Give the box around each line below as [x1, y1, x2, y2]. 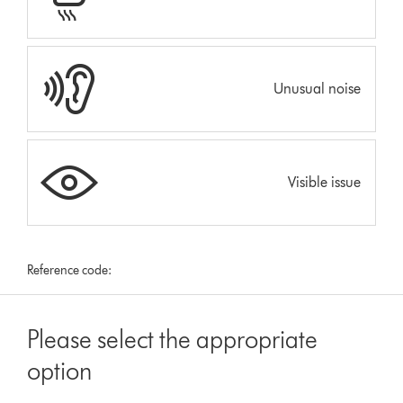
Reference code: [27, 262, 112, 278]
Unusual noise [273, 79, 361, 97]
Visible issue [287, 173, 361, 191]
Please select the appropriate [27, 323, 318, 354]
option [27, 354, 93, 386]
